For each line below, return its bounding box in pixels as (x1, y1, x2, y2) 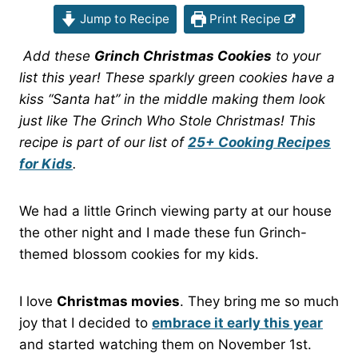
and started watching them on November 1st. (19, 336, 312, 353)
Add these (19, 48, 94, 65)
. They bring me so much (180, 293, 339, 310)
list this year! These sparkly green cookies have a (19, 70, 335, 86)
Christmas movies (57, 293, 180, 310)
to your (272, 48, 320, 65)
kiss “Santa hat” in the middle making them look (19, 91, 325, 108)
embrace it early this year (152, 315, 323, 332)
